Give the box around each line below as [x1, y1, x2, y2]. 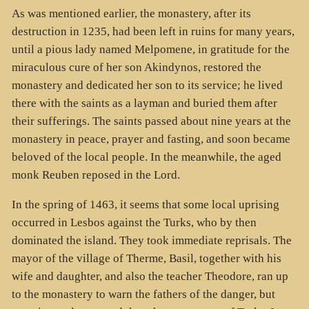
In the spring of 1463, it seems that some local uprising [11, 197, 279, 211]
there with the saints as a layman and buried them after [11, 96, 277, 110]
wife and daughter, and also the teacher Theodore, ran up [11, 269, 288, 283]
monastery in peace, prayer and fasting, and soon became [11, 132, 290, 146]
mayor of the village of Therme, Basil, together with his [11, 251, 281, 265]
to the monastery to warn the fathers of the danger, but [11, 287, 275, 301]
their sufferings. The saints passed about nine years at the [11, 114, 291, 128]
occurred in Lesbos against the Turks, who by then [11, 215, 257, 229]
